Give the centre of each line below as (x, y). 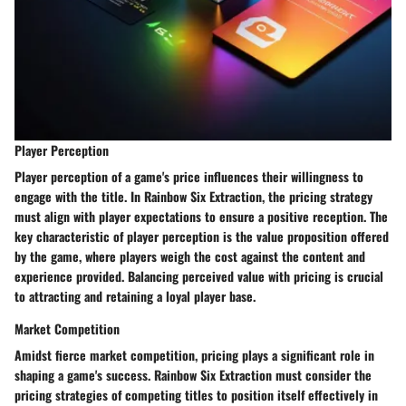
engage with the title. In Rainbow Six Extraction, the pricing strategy (193, 197)
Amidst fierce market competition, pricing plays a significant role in (194, 355)
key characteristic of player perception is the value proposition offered (202, 237)
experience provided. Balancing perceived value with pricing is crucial (199, 276)
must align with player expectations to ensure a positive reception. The (201, 217)
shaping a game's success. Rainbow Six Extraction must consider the (193, 375)
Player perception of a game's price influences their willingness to (189, 177)
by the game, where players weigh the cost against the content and (190, 256)
